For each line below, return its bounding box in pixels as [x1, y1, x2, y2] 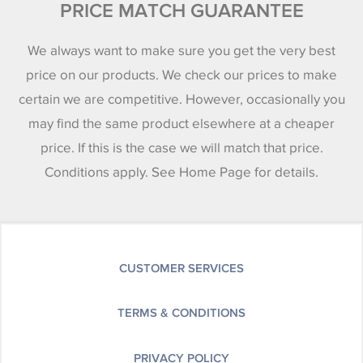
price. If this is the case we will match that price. [40, 139, 323, 157]
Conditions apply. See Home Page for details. [45, 164, 318, 181]
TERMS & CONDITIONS [117, 306, 246, 320]
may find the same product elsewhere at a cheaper [28, 115, 335, 133]
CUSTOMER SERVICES [119, 261, 244, 275]
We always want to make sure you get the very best [28, 42, 335, 60]
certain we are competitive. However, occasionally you [18, 91, 345, 109]
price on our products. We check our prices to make [26, 66, 337, 84]
